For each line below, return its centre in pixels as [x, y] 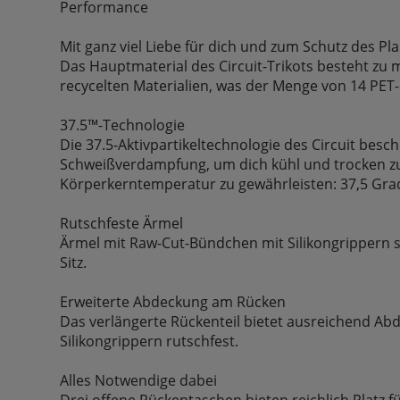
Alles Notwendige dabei [139, 380]
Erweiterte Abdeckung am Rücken [173, 301]
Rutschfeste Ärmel [122, 223]
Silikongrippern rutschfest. [150, 341]
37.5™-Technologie [123, 125]
